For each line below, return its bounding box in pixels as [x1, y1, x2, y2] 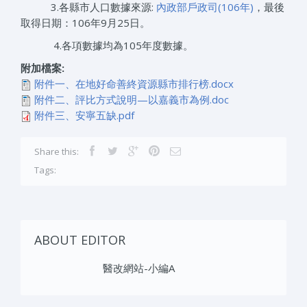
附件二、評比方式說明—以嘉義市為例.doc [34, 92, 229, 106]
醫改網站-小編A [103, 260, 175, 275]
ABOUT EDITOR [34, 231, 125, 248]
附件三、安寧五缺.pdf [34, 108, 134, 122]
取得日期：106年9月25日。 [21, 15, 150, 29]
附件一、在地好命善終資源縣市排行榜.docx [34, 76, 234, 90]
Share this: [34, 145, 79, 158]
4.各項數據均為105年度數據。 [48, 38, 193, 52]
